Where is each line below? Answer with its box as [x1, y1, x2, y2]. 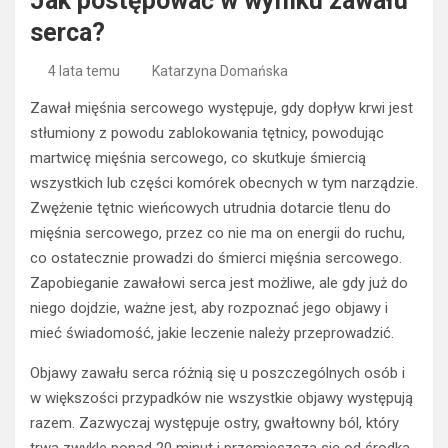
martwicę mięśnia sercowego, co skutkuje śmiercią [30, 149, 366, 168]
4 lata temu [47, 63, 120, 80]
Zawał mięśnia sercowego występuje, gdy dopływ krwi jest [30, 99, 413, 118]
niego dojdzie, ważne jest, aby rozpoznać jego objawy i [30, 299, 388, 318]
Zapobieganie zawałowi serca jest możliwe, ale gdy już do [30, 274, 408, 293]
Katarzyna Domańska [152, 63, 288, 80]
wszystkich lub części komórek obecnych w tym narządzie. [30, 174, 418, 193]
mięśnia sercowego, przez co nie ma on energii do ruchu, [30, 224, 405, 243]
